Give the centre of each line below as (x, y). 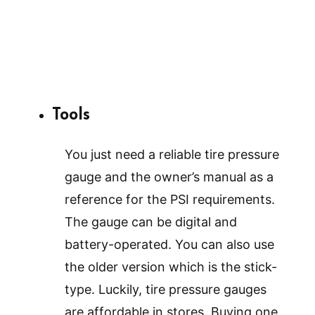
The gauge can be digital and (151, 222)
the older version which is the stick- (171, 267)
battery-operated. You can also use (169, 245)
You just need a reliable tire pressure (172, 155)
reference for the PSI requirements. (170, 200)
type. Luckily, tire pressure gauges (166, 290)
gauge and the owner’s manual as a (169, 177)
